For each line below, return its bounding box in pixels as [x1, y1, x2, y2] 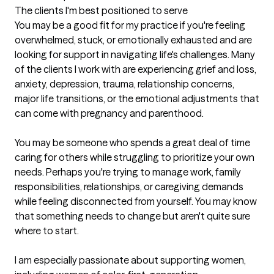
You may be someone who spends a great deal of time [15, 136, 250, 149]
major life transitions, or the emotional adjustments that [15, 92, 259, 105]
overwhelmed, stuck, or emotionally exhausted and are [15, 34, 252, 46]
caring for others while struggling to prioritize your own [15, 151, 254, 164]
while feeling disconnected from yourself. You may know [15, 195, 257, 208]
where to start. [15, 224, 79, 237]
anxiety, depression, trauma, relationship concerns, [15, 78, 234, 91]
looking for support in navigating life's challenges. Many [15, 48, 255, 61]
